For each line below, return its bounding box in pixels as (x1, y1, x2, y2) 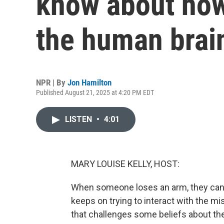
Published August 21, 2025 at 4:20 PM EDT (36, 88, 154, 96)
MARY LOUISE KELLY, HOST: (71, 158, 179, 169)
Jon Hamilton (67, 77, 111, 87)
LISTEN (65, 114, 94, 124)
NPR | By (36, 77, 67, 87)
